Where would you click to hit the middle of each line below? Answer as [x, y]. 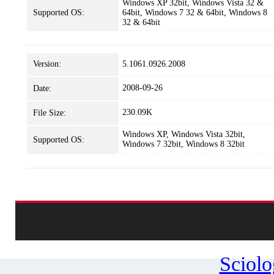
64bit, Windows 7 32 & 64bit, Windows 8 [195, 13]
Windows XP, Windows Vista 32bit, [184, 134]
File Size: [50, 113]
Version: [47, 64]
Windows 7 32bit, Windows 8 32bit [183, 144]
